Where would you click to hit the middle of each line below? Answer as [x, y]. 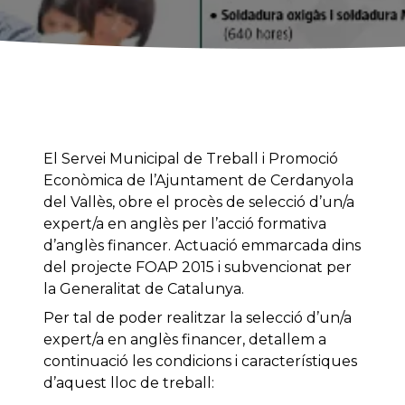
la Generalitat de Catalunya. [144, 289]
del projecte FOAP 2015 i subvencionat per [198, 268]
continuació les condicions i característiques [200, 362]
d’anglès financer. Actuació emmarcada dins [202, 246]
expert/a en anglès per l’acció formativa [185, 224]
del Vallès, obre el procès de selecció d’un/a [199, 202]
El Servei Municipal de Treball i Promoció [191, 159]
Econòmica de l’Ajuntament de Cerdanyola [198, 181]
